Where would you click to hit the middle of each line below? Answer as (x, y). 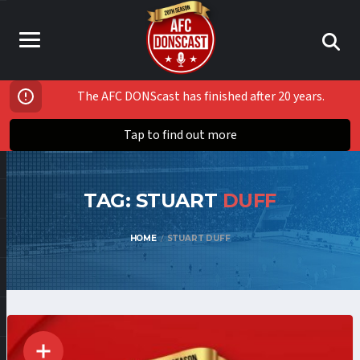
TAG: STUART (153, 200)
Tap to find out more (180, 135)
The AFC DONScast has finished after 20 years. (201, 96)
